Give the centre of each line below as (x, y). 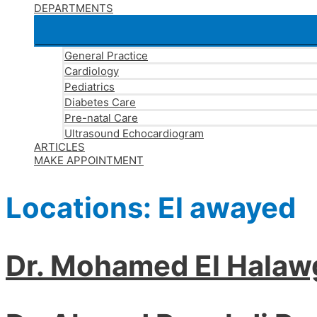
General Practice (106, 56)
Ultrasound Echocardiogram (134, 133)
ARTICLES (59, 147)
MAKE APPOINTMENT (89, 160)
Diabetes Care (100, 102)
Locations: (82, 208)
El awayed (227, 208)
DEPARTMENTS (74, 8)
